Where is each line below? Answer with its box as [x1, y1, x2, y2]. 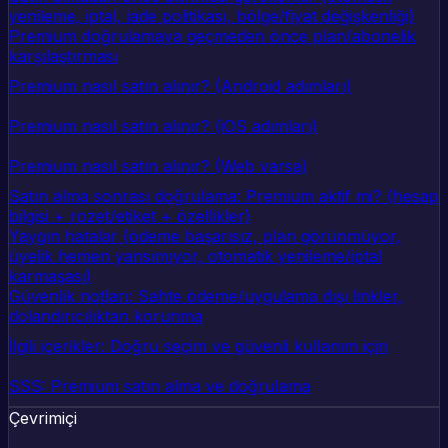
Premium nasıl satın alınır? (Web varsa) [9, 156, 308, 177]
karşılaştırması [9, 46, 118, 67]
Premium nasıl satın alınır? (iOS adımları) [9, 116, 318, 137]
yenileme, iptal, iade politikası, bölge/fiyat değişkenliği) [9, 6, 415, 27]
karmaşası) [9, 266, 92, 287]
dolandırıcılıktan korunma [9, 306, 203, 327]
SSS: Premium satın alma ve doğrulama [9, 376, 311, 397]
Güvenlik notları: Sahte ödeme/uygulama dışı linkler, [9, 286, 403, 307]
